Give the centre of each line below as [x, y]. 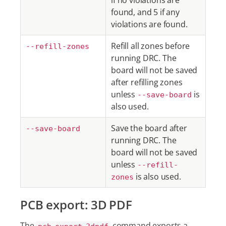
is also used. [157, 177]
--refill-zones [58, 46]
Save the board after [149, 128]
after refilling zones [147, 82]
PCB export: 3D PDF [76, 205]
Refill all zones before [151, 46]
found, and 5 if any [145, 12]
